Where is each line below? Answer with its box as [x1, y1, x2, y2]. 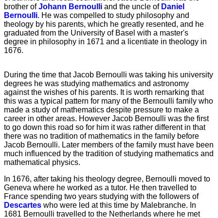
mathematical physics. [4, 158, 80, 166]
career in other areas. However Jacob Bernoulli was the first [4, 114, 209, 123]
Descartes [4, 200, 41, 209]
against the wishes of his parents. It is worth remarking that [4, 88, 204, 96]
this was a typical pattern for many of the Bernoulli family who [4, 96, 213, 105]
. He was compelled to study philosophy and [37, 11, 189, 19]
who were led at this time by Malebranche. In [41, 200, 196, 209]
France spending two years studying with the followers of [4, 192, 199, 200]
